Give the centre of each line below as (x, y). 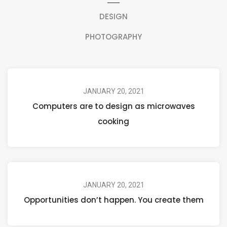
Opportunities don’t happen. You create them (113, 200)
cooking (113, 121)
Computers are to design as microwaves (113, 106)
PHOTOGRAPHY (113, 37)
